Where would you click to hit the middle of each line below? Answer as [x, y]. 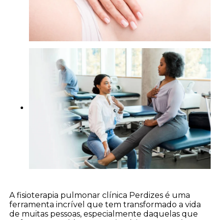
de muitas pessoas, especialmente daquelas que [104, 214]
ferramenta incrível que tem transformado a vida [105, 205]
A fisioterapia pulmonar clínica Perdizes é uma [100, 195]
